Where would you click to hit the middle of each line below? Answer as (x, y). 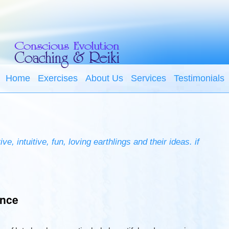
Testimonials (199, 78)
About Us (105, 78)
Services (149, 78)
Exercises (58, 78)
